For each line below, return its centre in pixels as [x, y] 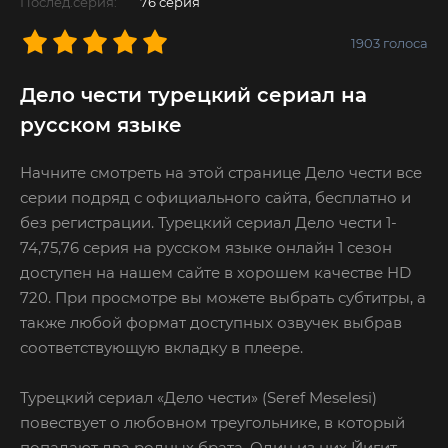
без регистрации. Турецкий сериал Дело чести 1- [208, 222]
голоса [404, 43]
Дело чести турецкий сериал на [193, 94]
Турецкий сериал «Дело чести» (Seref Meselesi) [198, 397]
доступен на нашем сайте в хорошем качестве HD [215, 272]
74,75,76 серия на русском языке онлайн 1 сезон [206, 247]
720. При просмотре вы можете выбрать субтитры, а [223, 297]
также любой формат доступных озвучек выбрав [211, 322]
